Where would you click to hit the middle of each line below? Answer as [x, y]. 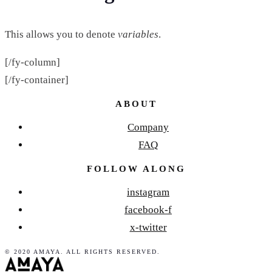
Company [148, 127]
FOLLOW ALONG [136, 169]
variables [138, 35]
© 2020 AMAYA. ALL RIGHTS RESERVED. [83, 252]
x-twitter [148, 228]
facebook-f [148, 210]
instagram [148, 192]
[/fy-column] [32, 63]
